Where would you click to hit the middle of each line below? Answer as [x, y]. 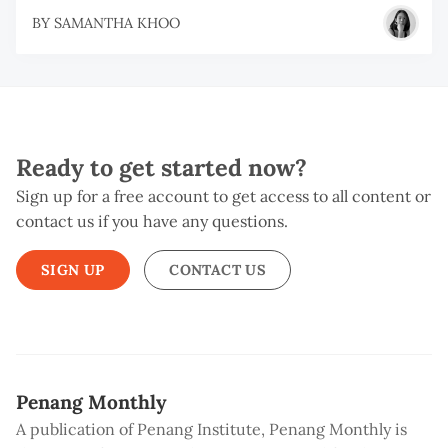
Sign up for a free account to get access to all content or [223, 196]
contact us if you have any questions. [152, 221]
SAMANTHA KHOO [117, 22]
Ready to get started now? [161, 167]
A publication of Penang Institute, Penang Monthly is [211, 429]
